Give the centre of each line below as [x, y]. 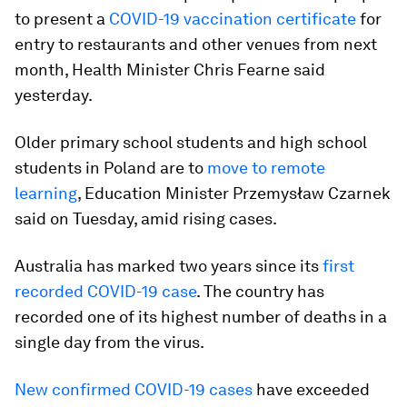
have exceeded [311, 389]
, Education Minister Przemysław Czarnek [234, 193]
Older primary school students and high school [191, 142]
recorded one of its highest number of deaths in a [201, 317]
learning [46, 193]
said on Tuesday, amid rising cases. [146, 218]
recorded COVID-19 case [105, 291]
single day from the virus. [109, 342]
